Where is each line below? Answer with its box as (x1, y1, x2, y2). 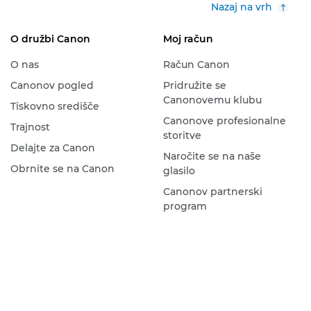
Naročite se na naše (162, 150, 261, 162)
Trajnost (10, 121, 50, 133)
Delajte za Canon (10, 142, 95, 154)
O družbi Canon (10, 33, 90, 45)
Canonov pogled (10, 79, 94, 92)
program (162, 200, 207, 212)
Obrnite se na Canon (10, 162, 115, 175)
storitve (162, 129, 201, 142)
